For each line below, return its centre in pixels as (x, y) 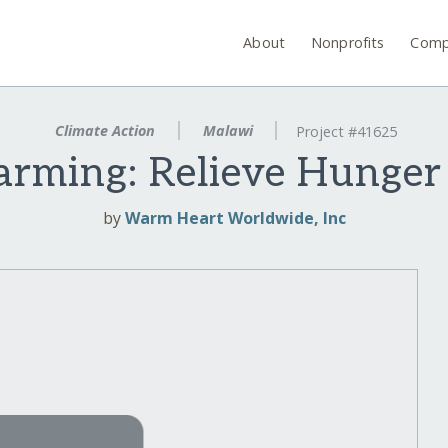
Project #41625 (347, 132)
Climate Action (104, 130)
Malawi (227, 130)
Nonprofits (348, 42)
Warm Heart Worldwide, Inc (235, 218)
